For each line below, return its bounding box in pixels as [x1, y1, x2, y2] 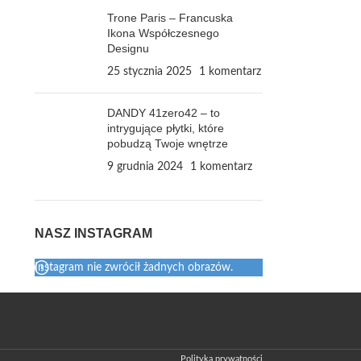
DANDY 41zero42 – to [106, 106, 220, 120]
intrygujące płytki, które [106, 122, 224, 135]
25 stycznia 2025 [106, 66, 192, 78]
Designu [106, 42, 149, 56]
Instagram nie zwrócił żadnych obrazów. [34, 262, 233, 274]
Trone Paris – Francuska [106, 11, 233, 25]
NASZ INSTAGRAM [34, 226, 152, 241]
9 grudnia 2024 [106, 161, 183, 173]
